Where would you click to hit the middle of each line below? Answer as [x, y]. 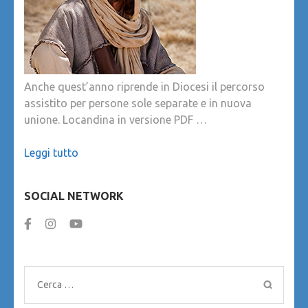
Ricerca [55, 284]
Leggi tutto [51, 153]
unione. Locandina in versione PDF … [115, 120]
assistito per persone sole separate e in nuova [138, 103]
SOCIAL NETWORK [74, 196]
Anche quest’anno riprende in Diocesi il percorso [144, 87]
